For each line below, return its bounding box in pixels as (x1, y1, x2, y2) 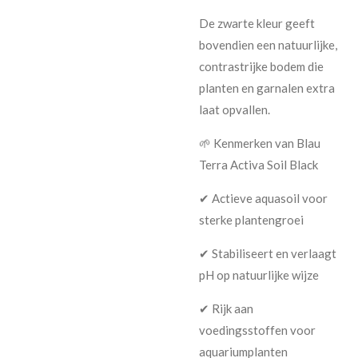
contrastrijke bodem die (199, 58, 324, 74)
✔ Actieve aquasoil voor (199, 190, 328, 205)
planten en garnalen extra (199, 80, 335, 95)
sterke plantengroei (199, 212, 304, 227)
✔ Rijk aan (199, 300, 253, 316)
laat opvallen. (199, 101, 270, 117)
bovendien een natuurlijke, (199, 37, 337, 52)
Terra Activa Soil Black (199, 157, 318, 172)
